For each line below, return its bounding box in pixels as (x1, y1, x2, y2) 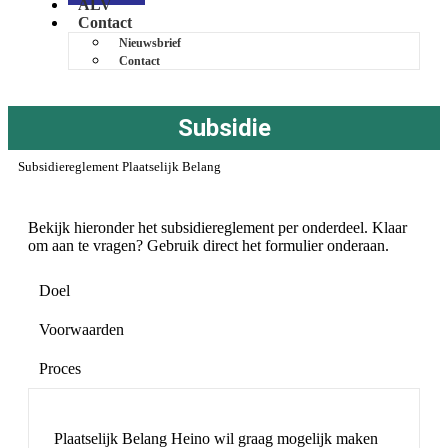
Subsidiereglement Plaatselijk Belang (18, 159, 221, 174)
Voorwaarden (39, 321, 124, 338)
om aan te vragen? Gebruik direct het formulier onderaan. (28, 237, 389, 254)
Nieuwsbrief (119, 36, 181, 50)
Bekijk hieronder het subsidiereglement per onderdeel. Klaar (28, 219, 407, 236)
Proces (39, 360, 81, 377)
